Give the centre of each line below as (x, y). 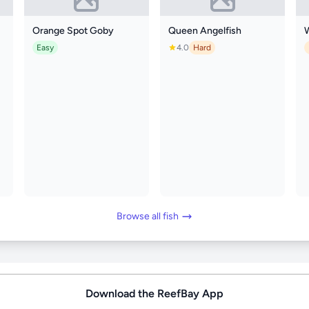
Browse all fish (148, 216)
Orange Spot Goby (73, 30)
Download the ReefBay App (154, 293)
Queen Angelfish (205, 30)
